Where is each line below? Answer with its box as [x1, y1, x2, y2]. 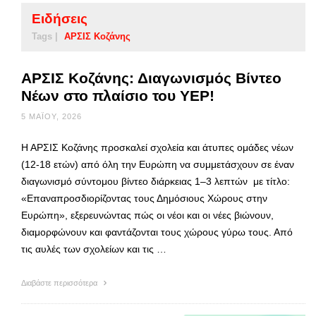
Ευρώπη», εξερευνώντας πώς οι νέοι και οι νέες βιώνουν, [21, 209, 274, 221]
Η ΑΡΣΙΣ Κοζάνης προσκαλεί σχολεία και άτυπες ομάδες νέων [21, 141, 293, 153]
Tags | [32, 30, 58, 42]
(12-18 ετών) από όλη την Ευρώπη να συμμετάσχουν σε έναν [21, 158, 294, 170]
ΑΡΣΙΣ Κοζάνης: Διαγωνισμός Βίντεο [21, 69, 281, 86]
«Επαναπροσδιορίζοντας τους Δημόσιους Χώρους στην [21, 192, 267, 204]
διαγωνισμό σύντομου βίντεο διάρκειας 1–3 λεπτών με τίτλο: [21, 175, 290, 187]
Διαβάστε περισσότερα [21, 278, 99, 287]
